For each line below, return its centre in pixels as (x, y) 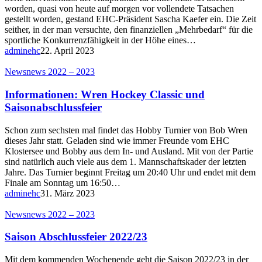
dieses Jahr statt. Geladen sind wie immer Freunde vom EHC (117, 140)
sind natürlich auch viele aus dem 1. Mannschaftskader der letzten (125, 161)
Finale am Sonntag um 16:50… (63, 182)
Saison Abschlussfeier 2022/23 (76, 237)
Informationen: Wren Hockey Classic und (105, 94)
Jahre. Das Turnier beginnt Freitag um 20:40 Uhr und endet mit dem (130, 172)
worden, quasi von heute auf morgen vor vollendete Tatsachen (119, 9)
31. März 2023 (68, 193)
